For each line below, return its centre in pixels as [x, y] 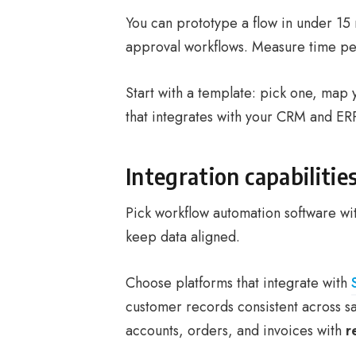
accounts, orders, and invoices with [236, 331]
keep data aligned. [183, 237]
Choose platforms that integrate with [238, 283]
